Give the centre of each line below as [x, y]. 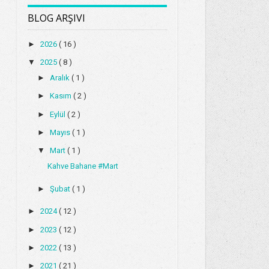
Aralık [60, 78]
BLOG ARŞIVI [57, 18]
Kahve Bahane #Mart [83, 166]
